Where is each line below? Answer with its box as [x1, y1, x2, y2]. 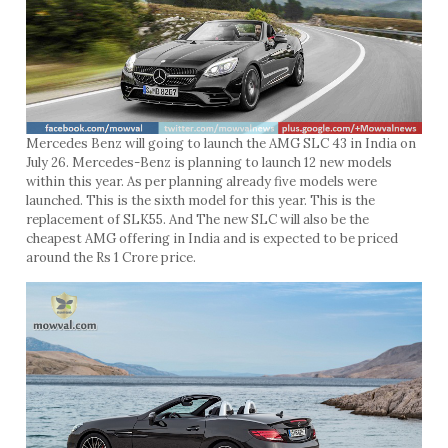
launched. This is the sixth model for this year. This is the [25, 192, 375, 210]
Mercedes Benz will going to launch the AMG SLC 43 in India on [25, 135, 416, 153]
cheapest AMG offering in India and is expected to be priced [25, 230, 398, 248]
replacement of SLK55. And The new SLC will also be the [25, 211, 369, 229]
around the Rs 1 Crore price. [25, 249, 196, 267]
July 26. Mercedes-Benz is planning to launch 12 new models [25, 154, 392, 172]
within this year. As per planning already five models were [25, 173, 377, 191]
